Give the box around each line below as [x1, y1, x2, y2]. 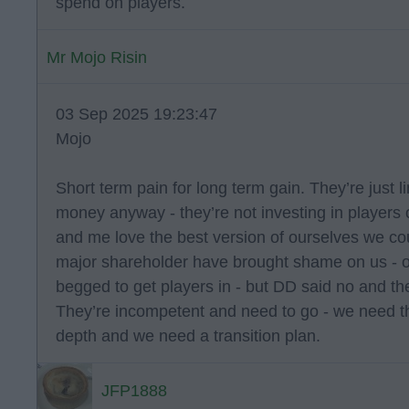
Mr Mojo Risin [47, 48, 147, 67]
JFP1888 [101, 382, 167, 400]
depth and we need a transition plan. [56, 327, 320, 345]
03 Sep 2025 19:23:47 [56, 105, 217, 123]
